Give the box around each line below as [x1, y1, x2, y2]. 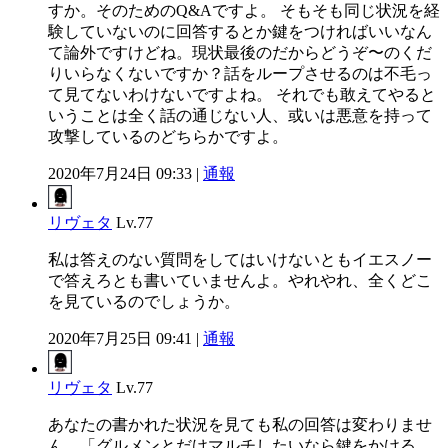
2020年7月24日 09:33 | [48, 164, 203, 182]
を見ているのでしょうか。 [48, 292, 240, 310]
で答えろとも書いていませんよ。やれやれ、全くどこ [48, 271, 432, 289]
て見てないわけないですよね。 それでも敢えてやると [48, 85, 436, 103]
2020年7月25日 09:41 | [48, 329, 203, 347]
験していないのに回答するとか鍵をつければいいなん [48, 22, 432, 40]
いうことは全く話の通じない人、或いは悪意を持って [48, 106, 432, 124]
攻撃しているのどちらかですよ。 [48, 127, 288, 145]
